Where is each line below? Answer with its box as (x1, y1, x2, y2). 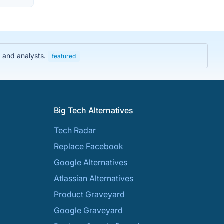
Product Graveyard (54, 189, 125, 199)
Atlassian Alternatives (54, 173, 133, 183)
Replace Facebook (54, 141, 123, 151)
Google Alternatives (54, 157, 127, 167)
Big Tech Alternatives (54, 105, 133, 115)
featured (52, 52, 76, 60)
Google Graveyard (54, 205, 123, 215)
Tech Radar (54, 125, 96, 135)
